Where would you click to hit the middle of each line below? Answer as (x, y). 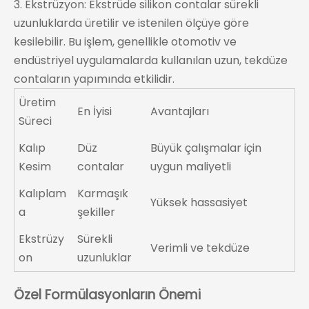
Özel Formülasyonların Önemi (107, 295)
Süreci (36, 121)
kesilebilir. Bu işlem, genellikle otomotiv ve (125, 42)
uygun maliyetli (191, 167)
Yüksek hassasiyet (199, 203)
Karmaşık (103, 194)
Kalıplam (43, 194)
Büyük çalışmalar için (206, 148)
